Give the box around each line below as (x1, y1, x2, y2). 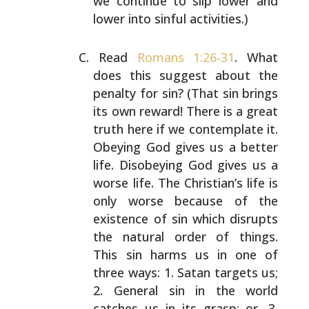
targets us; (210, 264, 279, 281)
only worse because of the (93, 192, 279, 209)
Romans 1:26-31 (137, 49, 235, 66)
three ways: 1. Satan (93, 264, 211, 281)
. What (235, 49, 279, 66)
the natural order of (93, 228, 230, 245)
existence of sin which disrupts (93, 210, 279, 227)
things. (229, 228, 279, 245)
